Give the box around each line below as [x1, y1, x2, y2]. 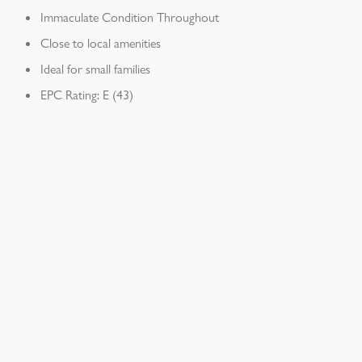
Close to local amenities [40, 33, 161, 53]
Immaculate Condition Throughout [40, 7, 219, 27]
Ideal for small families [40, 59, 150, 78]
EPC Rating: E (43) [40, 85, 133, 104]
